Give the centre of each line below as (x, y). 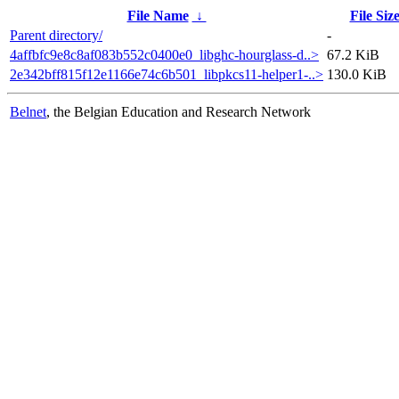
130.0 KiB (357, 74)
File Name (158, 15)
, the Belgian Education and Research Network (179, 111)
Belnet (28, 111)
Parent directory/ (56, 35)
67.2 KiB (353, 54)
